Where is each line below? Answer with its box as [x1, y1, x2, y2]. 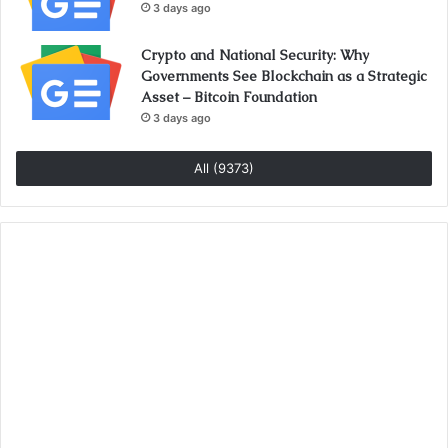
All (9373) [194, 160, 254, 177]
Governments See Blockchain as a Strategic [141, 67, 427, 86]
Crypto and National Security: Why [141, 46, 369, 65]
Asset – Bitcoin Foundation [141, 88, 317, 107]
